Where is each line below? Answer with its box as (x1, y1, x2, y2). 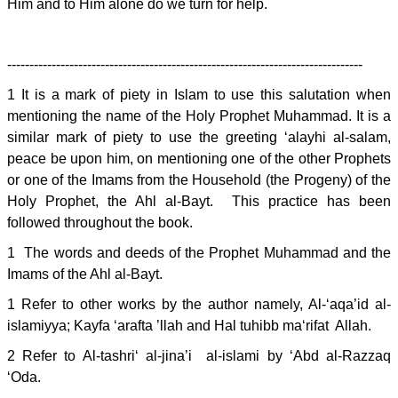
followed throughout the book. (7, 215, 193, 230)
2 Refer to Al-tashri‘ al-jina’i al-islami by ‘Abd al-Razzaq (7, 348, 391, 363)
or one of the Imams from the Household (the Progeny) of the (7, 172, 391, 187)
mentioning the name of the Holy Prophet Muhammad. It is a (7, 108, 391, 123)
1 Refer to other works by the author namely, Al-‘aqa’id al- (7, 297, 391, 312)
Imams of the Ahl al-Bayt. (7, 267, 166, 282)
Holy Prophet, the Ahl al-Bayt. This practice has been (7, 194, 391, 209)
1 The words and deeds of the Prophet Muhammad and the (7, 245, 391, 260)
